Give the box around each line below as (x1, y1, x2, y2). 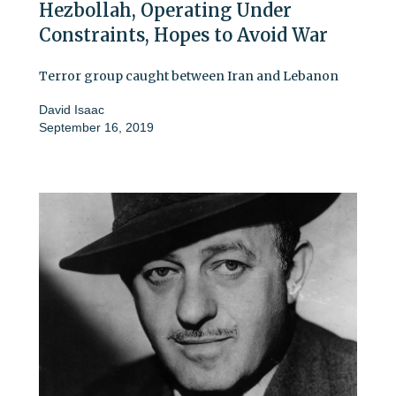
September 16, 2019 (39, 119, 154, 134)
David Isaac (39, 102, 104, 117)
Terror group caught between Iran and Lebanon (39, 67, 339, 84)
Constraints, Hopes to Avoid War (39, 23, 328, 46)
